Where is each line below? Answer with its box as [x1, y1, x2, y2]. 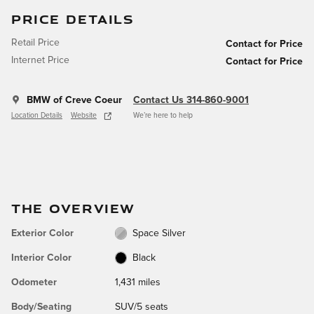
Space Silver [132, 228, 186, 238]
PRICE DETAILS [11, 10, 135, 27]
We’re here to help [133, 112, 193, 119]
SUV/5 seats [114, 301, 168, 312]
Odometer [11, 277, 57, 287]
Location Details [11, 112, 62, 119]
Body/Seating [11, 301, 71, 312]
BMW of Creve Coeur [27, 95, 122, 105]
